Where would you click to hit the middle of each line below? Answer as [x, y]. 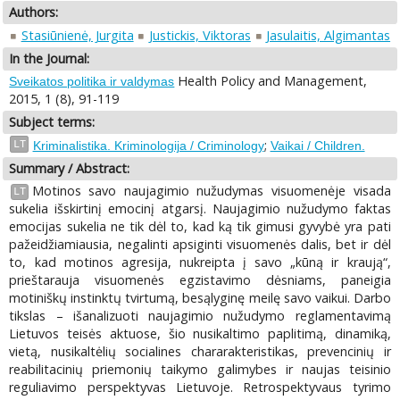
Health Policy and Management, [271, 81]
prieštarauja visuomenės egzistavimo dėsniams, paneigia [200, 280]
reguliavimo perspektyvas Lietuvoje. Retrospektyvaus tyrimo [200, 387]
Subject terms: [52, 122]
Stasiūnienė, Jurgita [77, 35]
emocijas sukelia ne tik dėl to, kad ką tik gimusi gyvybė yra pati [200, 227]
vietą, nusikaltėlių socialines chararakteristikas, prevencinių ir [200, 352]
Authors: [34, 12]
